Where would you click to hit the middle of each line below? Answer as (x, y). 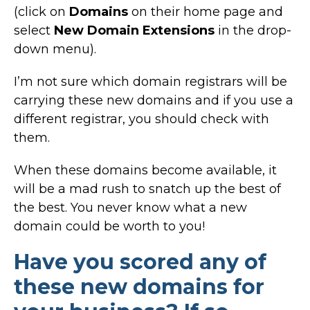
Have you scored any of (140, 262)
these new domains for (139, 286)
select (34, 30)
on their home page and (206, 11)
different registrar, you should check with (142, 119)
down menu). (55, 49)
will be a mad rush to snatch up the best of (147, 189)
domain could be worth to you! (109, 226)
